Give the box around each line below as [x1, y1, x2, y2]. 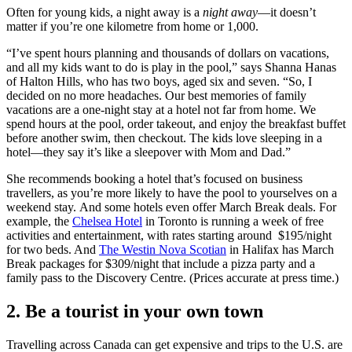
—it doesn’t [258, 5, 316, 19]
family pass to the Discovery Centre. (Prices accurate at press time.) [6, 270, 339, 284]
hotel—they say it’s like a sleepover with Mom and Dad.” [6, 145, 291, 159]
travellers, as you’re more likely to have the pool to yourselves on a [6, 185, 337, 200]
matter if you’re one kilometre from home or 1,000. [6, 19, 258, 33]
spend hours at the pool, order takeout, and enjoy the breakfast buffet [6, 116, 346, 130]
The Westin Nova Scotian [99, 242, 226, 256]
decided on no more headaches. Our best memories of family [6, 88, 306, 102]
